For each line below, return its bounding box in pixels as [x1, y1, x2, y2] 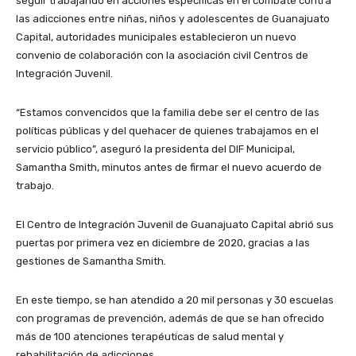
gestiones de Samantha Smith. [16, 255, 166, 268]
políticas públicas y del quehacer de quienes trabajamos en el [16, 125, 319, 137]
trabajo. [16, 180, 54, 192]
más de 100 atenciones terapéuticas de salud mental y [16, 331, 284, 343]
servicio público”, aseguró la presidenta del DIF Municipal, [16, 143, 295, 156]
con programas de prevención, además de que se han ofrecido [16, 312, 324, 325]
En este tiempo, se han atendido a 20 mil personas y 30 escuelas [16, 294, 334, 307]
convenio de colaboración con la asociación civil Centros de [16, 49, 308, 62]
